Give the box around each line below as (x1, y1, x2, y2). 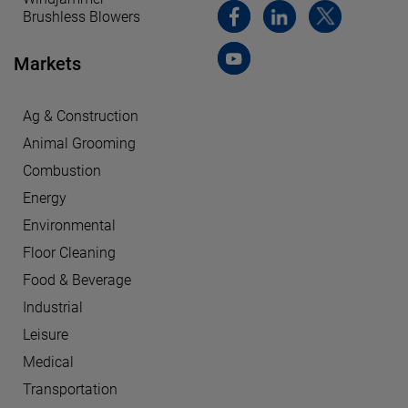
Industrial (23, 299, 83, 317)
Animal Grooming (23, 135, 136, 153)
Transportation (23, 381, 117, 399)
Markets (14, 53, 81, 76)
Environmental (23, 217, 116, 235)
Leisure (23, 326, 68, 344)
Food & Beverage (23, 271, 131, 290)
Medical (23, 353, 74, 372)
